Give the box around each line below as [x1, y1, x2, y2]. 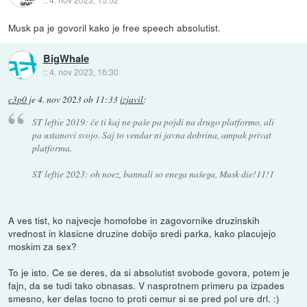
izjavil [120, 93, 144, 106]
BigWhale [42, 50, 89, 66]
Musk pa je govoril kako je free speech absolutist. [8, 20, 221, 34]
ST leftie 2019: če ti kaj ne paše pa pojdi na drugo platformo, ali [32, 115, 274, 129]
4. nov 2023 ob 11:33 [38, 93, 119, 106]
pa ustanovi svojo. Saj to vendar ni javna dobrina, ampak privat [32, 128, 271, 142]
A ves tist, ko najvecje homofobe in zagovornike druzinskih [8, 213, 260, 228]
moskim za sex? [8, 239, 77, 254]
